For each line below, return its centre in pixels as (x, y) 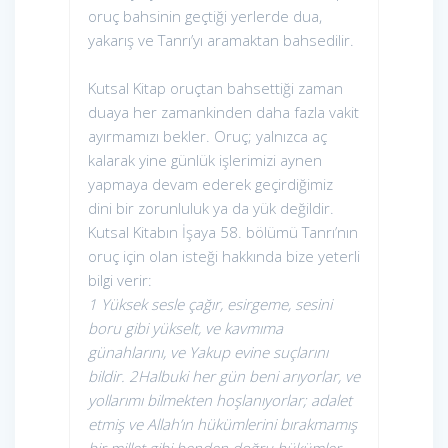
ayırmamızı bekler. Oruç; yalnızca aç (207, 136)
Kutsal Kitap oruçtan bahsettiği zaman (215, 88)
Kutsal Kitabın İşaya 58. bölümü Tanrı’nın (223, 232)
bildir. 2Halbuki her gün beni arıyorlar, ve (224, 376)
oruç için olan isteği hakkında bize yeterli (224, 256)
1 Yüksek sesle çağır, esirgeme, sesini (210, 304)
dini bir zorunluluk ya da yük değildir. (213, 208)
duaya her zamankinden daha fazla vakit (223, 112)
